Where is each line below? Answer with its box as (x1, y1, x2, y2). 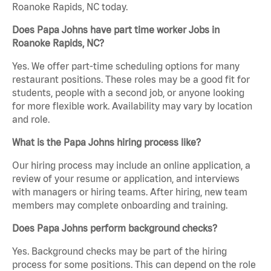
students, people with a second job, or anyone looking (12, 87, 244, 99)
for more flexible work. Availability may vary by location (12, 100, 252, 112)
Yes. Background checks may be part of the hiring (12, 246, 227, 257)
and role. (12, 114, 50, 125)
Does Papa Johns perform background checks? (12, 223, 217, 234)
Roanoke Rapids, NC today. (12, 1, 128, 13)
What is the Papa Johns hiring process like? (12, 137, 201, 148)
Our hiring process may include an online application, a (12, 160, 250, 171)
